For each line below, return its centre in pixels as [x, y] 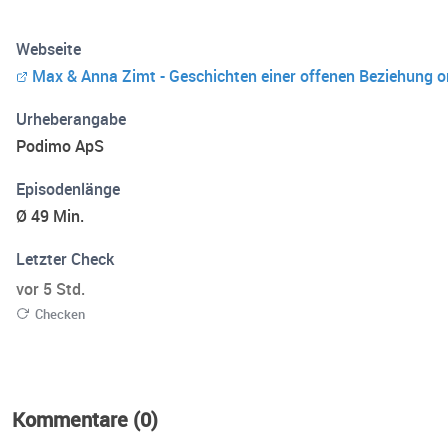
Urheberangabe [71, 119]
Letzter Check [65, 259]
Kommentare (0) [85, 420]
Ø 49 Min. [50, 216]
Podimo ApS [60, 146]
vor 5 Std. [50, 289]
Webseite [48, 49]
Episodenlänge [68, 189]
